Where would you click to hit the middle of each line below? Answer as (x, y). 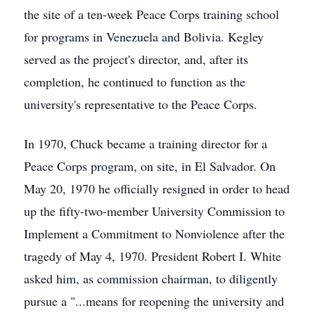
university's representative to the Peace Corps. (141, 104)
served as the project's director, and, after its (136, 59)
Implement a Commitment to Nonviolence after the (154, 233)
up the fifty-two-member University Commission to (154, 211)
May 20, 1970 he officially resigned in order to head (157, 188)
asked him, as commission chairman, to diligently (151, 278)
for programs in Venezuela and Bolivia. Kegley (144, 37)
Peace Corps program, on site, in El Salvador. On (150, 166)
